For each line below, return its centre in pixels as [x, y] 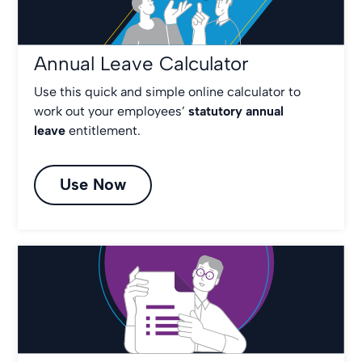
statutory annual [236, 111]
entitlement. [105, 130]
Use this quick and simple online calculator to [168, 91]
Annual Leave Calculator [142, 63]
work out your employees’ [110, 111]
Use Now [93, 184]
